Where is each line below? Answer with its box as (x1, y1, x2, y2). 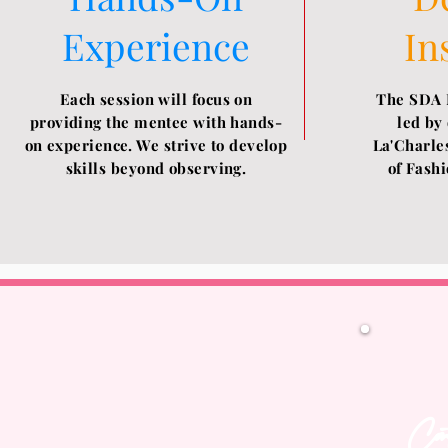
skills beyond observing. (65, 157, 247, 178)
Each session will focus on (59, 88, 253, 109)
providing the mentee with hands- (29, 111, 283, 132)
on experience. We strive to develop (24, 134, 288, 155)
